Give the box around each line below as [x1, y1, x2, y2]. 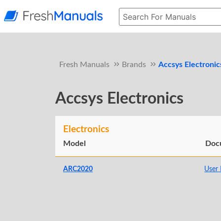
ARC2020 [63, 165, 93, 173]
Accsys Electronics [55, 91, 184, 107]
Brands [122, 61, 146, 69]
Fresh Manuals [59, 61, 110, 69]
